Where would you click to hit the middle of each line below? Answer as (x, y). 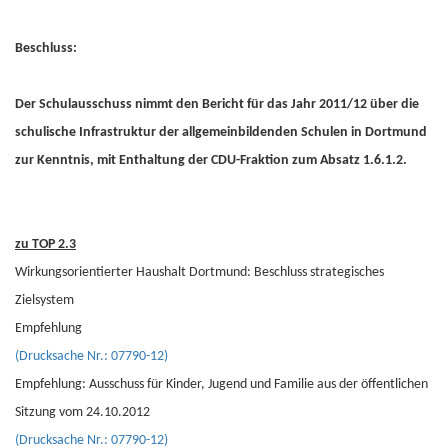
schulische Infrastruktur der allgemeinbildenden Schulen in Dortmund (221, 132)
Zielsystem (44, 300)
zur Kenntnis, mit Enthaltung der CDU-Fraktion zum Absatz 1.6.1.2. (211, 160)
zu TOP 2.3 (45, 244)
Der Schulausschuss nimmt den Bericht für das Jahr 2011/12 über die (217, 104)
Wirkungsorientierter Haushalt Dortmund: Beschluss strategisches (199, 272)
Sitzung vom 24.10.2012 (82, 412)
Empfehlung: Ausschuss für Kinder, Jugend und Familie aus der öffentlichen (221, 384)
